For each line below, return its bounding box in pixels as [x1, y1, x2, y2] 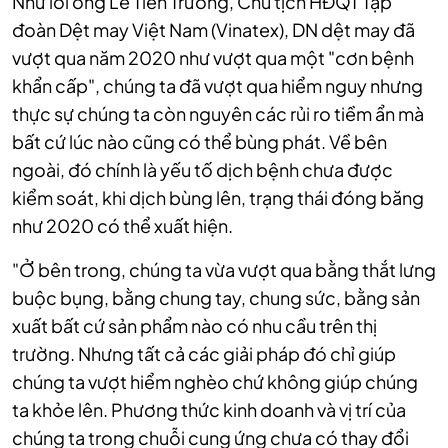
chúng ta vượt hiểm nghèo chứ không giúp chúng [12, 370, 418, 394]
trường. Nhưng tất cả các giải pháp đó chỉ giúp [12, 342, 396, 366]
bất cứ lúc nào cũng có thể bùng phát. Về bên [12, 130, 387, 154]
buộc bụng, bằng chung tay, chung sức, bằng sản [12, 286, 420, 310]
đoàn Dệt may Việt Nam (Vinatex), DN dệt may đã [12, 18, 415, 42]
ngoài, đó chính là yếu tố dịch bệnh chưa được [12, 158, 393, 182]
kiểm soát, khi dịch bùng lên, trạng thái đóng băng [12, 186, 424, 210]
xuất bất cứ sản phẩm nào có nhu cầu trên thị [12, 314, 377, 338]
